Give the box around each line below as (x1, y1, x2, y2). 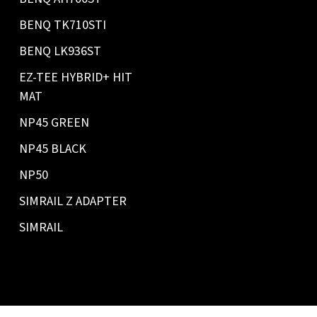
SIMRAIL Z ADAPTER (18, 192, 127, 211)
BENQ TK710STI (18, 16, 106, 35)
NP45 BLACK (18, 140, 86, 158)
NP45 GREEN (18, 114, 89, 132)
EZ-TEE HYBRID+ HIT (18, 69, 132, 87)
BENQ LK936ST (18, 42, 101, 61)
